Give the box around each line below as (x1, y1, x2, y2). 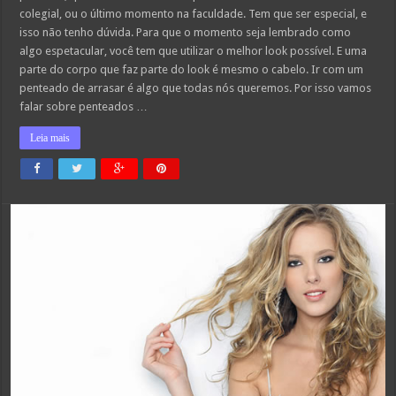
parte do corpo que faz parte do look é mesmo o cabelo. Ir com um (19, 63, 364, 77)
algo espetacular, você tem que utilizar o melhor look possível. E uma (19, 44, 368, 58)
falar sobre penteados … (19, 100, 148, 114)
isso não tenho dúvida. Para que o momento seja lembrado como (19, 26, 352, 40)
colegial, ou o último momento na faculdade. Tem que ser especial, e (19, 7, 368, 21)
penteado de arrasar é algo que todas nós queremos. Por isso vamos (19, 81, 372, 95)
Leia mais (30, 132, 71, 145)
